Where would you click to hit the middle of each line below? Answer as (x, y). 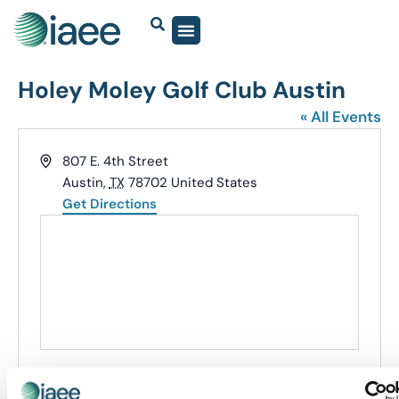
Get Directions (109, 204)
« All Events (341, 117)
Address (65, 161)
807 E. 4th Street (115, 162)
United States (214, 183)
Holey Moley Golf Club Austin (182, 90)
